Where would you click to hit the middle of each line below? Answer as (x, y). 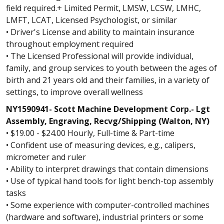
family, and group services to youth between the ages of (111, 68)
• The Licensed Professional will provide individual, (100, 56)
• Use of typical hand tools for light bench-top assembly (110, 181)
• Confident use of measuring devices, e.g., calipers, (101, 145)
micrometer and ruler (46, 157)
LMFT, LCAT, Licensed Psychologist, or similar (91, 20)
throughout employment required (70, 44)
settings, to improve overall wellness (74, 92)
